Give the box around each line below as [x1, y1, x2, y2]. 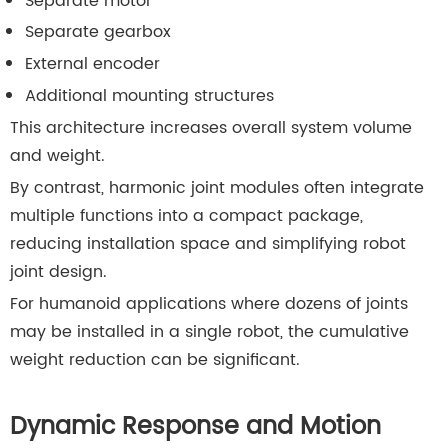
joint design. [10, 259, 107, 286]
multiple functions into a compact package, [10, 203, 363, 230]
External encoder [25, 51, 160, 78]
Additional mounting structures [25, 83, 274, 110]
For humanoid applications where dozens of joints [10, 291, 408, 318]
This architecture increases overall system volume [10, 115, 412, 142]
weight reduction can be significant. [10, 347, 300, 374]
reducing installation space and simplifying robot [10, 231, 406, 258]
